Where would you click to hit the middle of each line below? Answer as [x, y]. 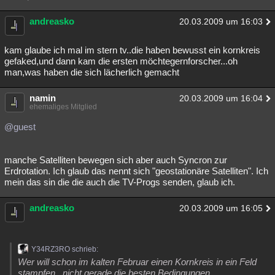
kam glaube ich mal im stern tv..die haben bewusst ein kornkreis [132, 50]
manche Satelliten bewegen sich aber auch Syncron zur [116, 160]
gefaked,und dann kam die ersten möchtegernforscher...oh [121, 61]
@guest [20, 127]
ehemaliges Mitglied [63, 107]
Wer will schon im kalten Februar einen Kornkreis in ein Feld [137, 262]
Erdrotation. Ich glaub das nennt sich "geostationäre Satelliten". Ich [136, 171]
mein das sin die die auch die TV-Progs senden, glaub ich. [120, 182]
